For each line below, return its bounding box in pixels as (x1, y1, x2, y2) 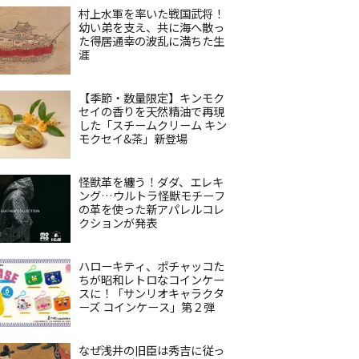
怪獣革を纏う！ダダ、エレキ (79, 173, 224, 190)
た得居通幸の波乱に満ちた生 (79, 32, 224, 49)
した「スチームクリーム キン (79, 116, 227, 133)
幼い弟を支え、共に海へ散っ (79, 18, 224, 35)
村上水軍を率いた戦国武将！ (79, 5, 224, 22)
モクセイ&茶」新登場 (79, 130, 188, 147)
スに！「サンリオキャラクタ (79, 284, 224, 301)
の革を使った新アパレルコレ (79, 200, 224, 217)
